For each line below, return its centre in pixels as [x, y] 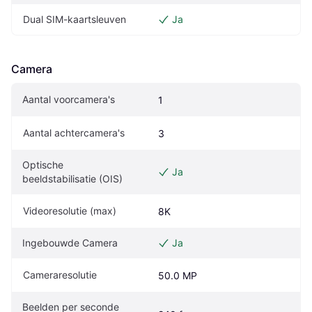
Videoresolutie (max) [70, 210]
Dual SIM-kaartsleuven [75, 19]
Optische [43, 164]
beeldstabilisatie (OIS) [72, 178]
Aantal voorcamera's [69, 99]
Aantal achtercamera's [74, 132]
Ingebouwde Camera [70, 242]
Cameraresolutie [60, 274]
